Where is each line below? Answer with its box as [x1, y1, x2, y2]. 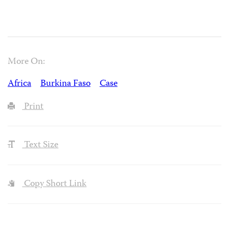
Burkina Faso [40, 76, 90, 91]
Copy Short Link [22, 177, 87, 192]
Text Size [22, 138, 59, 153]
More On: [8, 54, 45, 70]
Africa [8, 76, 31, 91]
